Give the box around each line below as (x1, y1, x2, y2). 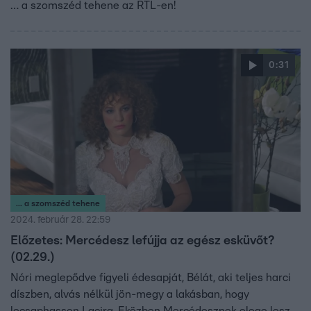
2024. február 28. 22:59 (10, 215, 110, 226)
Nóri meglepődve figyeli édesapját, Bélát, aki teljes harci (10, 272, 291, 284)
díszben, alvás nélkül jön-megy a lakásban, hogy (10, 289, 249, 301)
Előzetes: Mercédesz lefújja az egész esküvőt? (10, 235, 274, 248)
